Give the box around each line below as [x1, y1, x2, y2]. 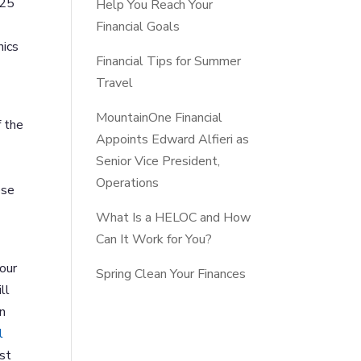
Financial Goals [96, 17, 180, 35]
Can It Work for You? [96, 230, 213, 248]
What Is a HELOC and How [96, 208, 251, 226]
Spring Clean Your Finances [96, 264, 247, 283]
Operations [96, 173, 160, 192]
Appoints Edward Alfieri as [96, 130, 250, 148]
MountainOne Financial [96, 108, 223, 127]
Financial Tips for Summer [96, 52, 242, 70]
